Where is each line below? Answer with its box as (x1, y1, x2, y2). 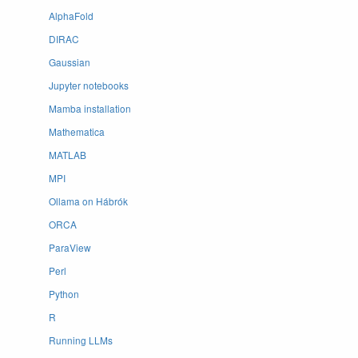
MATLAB (49, 148, 86, 161)
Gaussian (49, 55, 90, 69)
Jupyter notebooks (49, 78, 129, 92)
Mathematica (49, 125, 105, 138)
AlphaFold (49, 9, 93, 22)
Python (49, 287, 79, 300)
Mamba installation (49, 101, 131, 115)
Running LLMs (49, 333, 113, 347)
